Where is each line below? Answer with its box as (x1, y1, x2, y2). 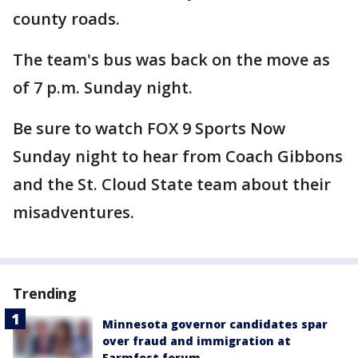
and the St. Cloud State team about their (13, 173, 331, 195)
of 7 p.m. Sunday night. (13, 77, 197, 98)
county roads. (13, 8, 120, 30)
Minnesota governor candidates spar (102, 316, 328, 332)
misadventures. (13, 201, 142, 223)
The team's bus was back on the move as (13, 49, 330, 70)
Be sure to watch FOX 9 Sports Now (13, 117, 285, 139)
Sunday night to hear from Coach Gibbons (13, 145, 343, 167)
